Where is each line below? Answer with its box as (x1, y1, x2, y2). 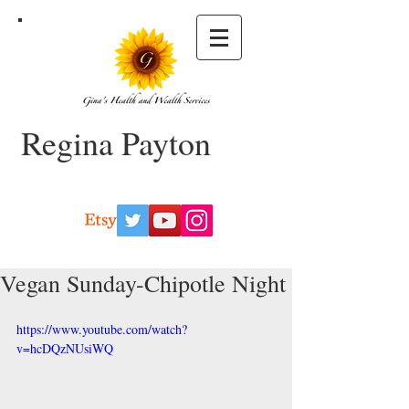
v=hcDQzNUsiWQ (16, 340, 113, 357)
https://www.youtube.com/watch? (16, 320, 187, 338)
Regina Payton (20, 121, 211, 164)
